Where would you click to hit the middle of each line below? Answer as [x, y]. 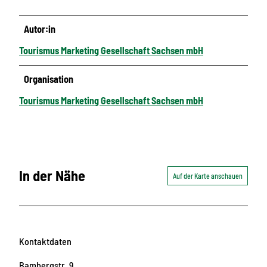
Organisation [49, 79]
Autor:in [40, 29]
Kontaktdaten [45, 241]
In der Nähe [52, 175]
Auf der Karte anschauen [208, 176]
